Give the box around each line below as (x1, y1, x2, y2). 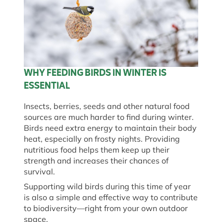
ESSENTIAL (24, 78, 71, 95)
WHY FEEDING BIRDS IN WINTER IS (24, 65, 166, 82)
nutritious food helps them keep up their (24, 145, 169, 155)
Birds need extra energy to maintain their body (24, 123, 197, 133)
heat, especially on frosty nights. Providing (24, 134, 180, 144)
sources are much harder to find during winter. (24, 112, 194, 122)
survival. (24, 166, 57, 177)
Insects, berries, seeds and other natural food (24, 101, 190, 111)
